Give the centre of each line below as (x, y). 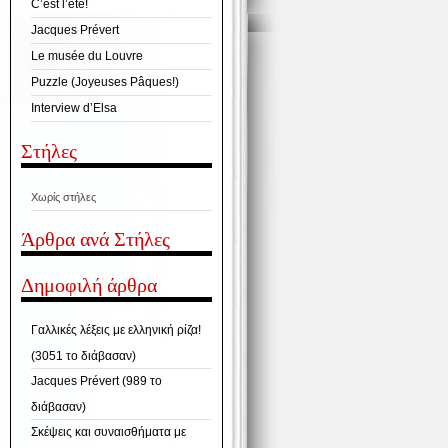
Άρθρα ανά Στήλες (95, 239)
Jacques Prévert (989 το (96, 381)
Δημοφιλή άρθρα (88, 284)
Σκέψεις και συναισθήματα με (108, 432)
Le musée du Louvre (86, 56)
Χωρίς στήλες (63, 196)
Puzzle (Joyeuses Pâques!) (104, 82)
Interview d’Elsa (73, 108)
